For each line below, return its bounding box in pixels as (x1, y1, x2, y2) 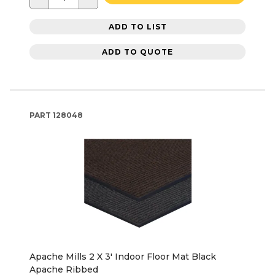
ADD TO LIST (108, 21, 167, 31)
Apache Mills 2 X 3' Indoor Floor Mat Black (29, 251, 216, 263)
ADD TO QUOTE (102, 47, 173, 56)
